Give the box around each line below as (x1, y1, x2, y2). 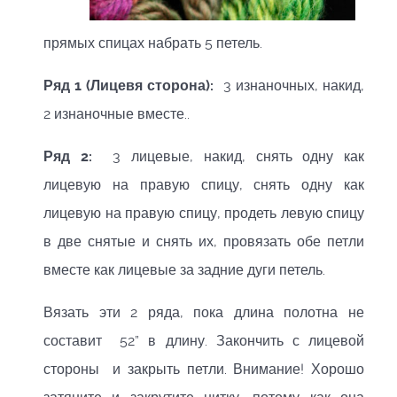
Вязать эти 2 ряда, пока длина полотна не (43, 304, 364, 321)
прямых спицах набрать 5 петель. (43, 35, 262, 51)
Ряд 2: (43, 148, 92, 165)
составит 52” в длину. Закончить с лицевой (43, 332, 364, 349)
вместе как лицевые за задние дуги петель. (43, 261, 325, 278)
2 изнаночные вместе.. (43, 105, 190, 122)
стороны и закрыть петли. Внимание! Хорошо (43, 361, 364, 378)
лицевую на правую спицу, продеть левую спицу (43, 205, 364, 222)
